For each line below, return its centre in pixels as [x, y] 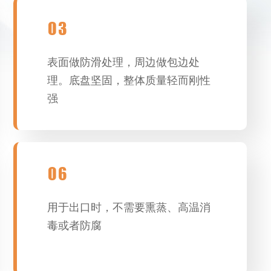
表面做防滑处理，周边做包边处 [124, 62]
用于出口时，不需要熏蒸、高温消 [129, 207]
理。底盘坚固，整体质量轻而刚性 [129, 80]
